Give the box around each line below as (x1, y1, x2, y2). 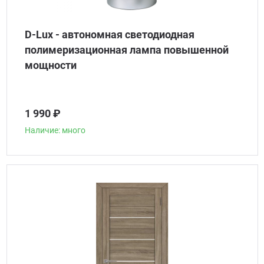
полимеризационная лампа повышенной (24, 44, 229, 56)
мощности (24, 59, 77, 71)
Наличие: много (24, 126, 85, 135)
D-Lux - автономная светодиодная (24, 28, 194, 41)
